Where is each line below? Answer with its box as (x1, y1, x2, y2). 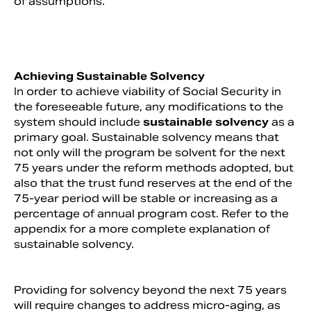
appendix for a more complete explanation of (14, 221, 270, 235)
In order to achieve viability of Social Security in (14, 84, 281, 98)
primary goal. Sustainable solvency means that (14, 130, 279, 144)
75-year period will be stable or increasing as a (14, 191, 278, 205)
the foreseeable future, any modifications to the (14, 99, 283, 113)
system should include (14, 115, 143, 128)
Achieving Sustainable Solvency (14, 69, 205, 83)
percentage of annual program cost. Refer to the (14, 206, 289, 220)
